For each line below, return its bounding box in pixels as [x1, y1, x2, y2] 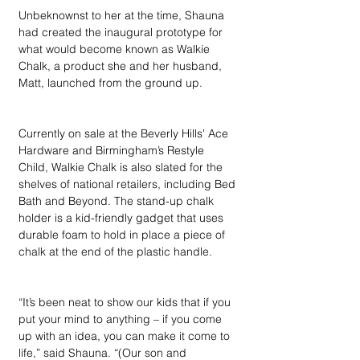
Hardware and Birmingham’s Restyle [18, 143, 207, 157]
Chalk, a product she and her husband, [18, 59, 225, 73]
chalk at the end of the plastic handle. [18, 244, 212, 259]
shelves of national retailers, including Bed [18, 177, 239, 191]
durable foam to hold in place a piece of [18, 227, 228, 242]
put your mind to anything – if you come [18, 312, 225, 326]
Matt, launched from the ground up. [18, 76, 202, 90]
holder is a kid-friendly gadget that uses [18, 211, 227, 225]
